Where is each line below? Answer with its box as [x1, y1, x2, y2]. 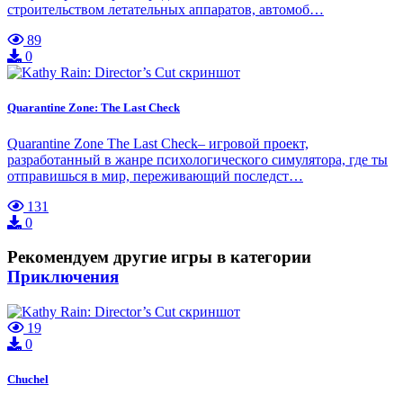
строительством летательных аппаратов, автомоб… [7, 2, 324, 18]
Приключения [7, 267, 119, 287]
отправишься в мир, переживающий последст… [7, 167, 303, 184]
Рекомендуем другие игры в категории [7, 247, 311, 267]
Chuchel [7, 372, 49, 387]
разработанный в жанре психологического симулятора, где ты [7, 151, 388, 167]
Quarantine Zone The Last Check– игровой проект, [7, 135, 309, 151]
